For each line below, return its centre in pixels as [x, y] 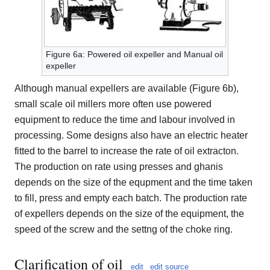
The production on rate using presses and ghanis [119, 167]
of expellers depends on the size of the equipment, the [129, 214]
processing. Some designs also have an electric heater [131, 136]
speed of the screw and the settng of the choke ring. [124, 230]
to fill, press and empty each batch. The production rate [131, 198]
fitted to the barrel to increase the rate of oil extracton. [127, 151]
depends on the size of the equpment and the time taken [133, 183]
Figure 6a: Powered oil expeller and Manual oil [134, 55]
